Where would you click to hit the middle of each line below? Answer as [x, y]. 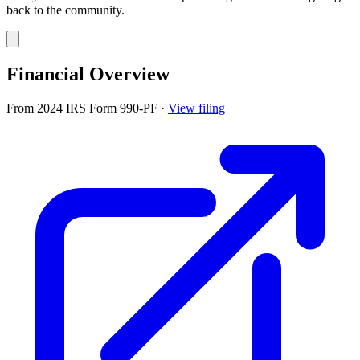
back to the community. [65, 10]
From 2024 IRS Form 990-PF [84, 108]
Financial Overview [88, 74]
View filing [196, 108]
